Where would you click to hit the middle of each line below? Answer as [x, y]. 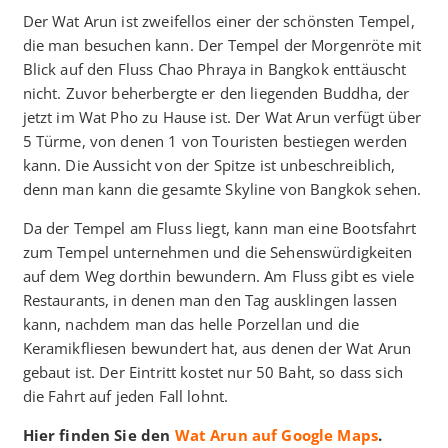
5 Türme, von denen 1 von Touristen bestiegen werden [215, 140]
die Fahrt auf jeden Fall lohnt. [125, 395]
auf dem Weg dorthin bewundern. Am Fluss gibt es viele [218, 275]
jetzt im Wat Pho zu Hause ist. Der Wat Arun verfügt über [221, 116]
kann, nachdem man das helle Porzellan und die [191, 323]
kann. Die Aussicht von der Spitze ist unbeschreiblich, [209, 164]
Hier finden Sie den [98, 434]
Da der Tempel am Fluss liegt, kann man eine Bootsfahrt [219, 227]
